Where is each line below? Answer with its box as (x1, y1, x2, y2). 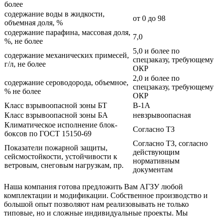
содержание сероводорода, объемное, (4, 78, 128, 87)
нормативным (133, 157, 180, 165)
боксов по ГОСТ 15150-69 (4, 129, 91, 138)
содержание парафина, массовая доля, (4, 28, 130, 37)
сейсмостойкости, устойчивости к (4, 152, 117, 161)
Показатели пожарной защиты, (4, 144, 108, 152)
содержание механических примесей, (4, 51, 129, 60)
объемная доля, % (4, 18, 63, 27)
